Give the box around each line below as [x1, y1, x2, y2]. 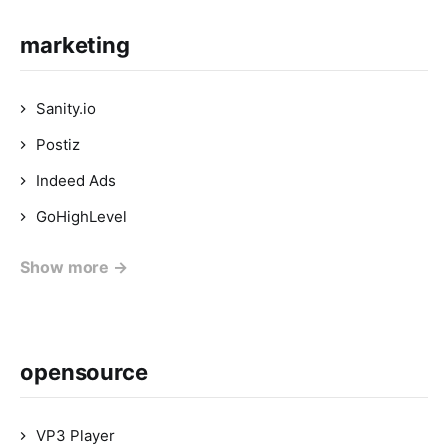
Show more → [20, 257, 129, 277]
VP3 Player [36, 426, 115, 445]
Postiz [36, 135, 80, 154]
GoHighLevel [36, 207, 127, 226]
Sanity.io [36, 99, 96, 118]
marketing [20, 32, 131, 58]
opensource [20, 359, 148, 385]
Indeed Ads [36, 171, 116, 190]
